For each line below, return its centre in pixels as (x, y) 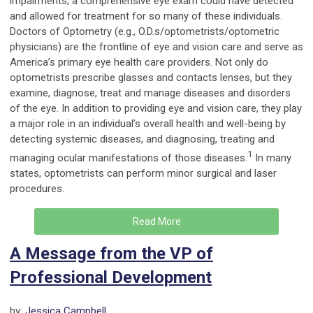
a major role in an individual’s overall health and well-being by (148, 124)
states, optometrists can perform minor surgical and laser (143, 174)
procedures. (37, 189)
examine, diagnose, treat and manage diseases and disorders (150, 93)
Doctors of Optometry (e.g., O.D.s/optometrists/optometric (145, 32)
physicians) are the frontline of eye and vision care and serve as (156, 47)
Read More (156, 222)
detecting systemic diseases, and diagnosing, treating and (142, 139)
